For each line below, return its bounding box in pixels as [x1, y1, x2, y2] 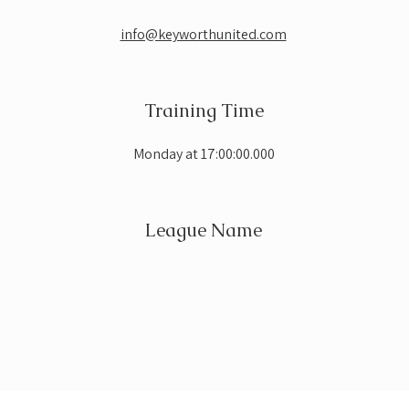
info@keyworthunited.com [120, 25, 287, 44]
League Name [145, 218, 262, 242]
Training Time [143, 99, 264, 122]
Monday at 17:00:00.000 [132, 144, 275, 163]
